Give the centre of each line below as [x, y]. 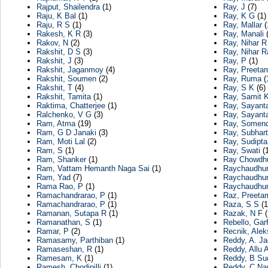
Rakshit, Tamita [63, 97]
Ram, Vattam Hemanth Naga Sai [93, 169]
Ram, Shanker [61, 160]
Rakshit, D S [58, 52]
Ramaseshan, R [64, 249]
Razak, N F [243, 214]
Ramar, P [52, 232]
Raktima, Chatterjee [71, 106]
